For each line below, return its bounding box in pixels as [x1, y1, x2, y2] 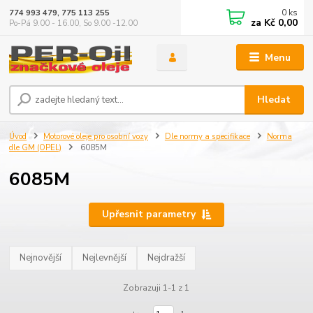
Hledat [257, 93, 291, 107]
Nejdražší [147, 252, 186, 265]
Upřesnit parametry [101, 208, 196, 221]
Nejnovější [20, 252, 62, 265]
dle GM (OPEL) [9, 143, 62, 154]
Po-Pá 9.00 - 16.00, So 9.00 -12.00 [9, 17, 138, 29]
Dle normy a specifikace [164, 131, 250, 143]
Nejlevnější [82, 252, 127, 265]
